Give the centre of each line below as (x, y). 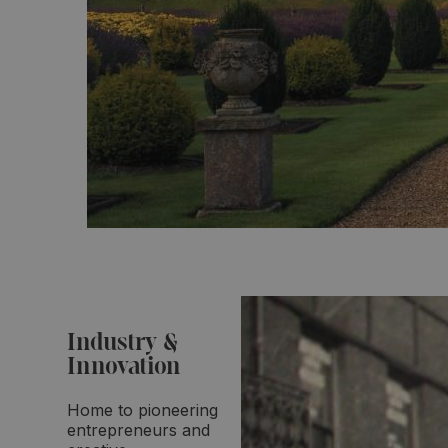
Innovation (124, 367)
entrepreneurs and (138, 429)
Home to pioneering (142, 409)
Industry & (122, 343)
